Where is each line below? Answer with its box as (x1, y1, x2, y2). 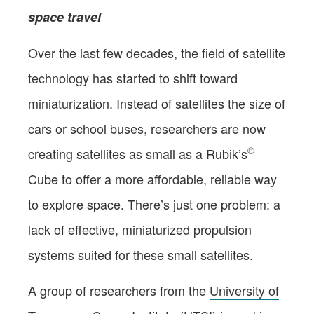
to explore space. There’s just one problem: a (28, 194, 280, 213)
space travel (28, 7, 101, 26)
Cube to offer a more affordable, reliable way (28, 169, 277, 188)
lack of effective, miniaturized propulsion (28, 219, 252, 238)
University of (210, 280, 279, 299)
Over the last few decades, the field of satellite (28, 43, 285, 62)
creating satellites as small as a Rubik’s (28, 144, 247, 163)
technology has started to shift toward (28, 68, 238, 87)
